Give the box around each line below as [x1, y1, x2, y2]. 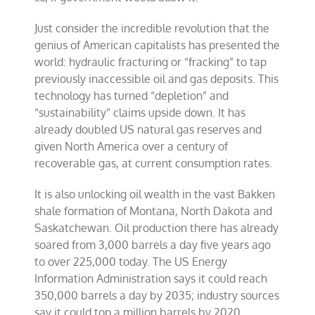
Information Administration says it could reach [34, 271, 268, 285]
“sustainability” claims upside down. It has [34, 105, 246, 120]
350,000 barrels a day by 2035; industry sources [34, 288, 280, 302]
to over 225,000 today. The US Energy [34, 255, 228, 269]
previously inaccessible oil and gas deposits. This [34, 72, 279, 86]
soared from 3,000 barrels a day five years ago [34, 238, 271, 252]
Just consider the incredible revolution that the [34, 21, 270, 35]
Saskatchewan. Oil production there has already [34, 221, 279, 235]
